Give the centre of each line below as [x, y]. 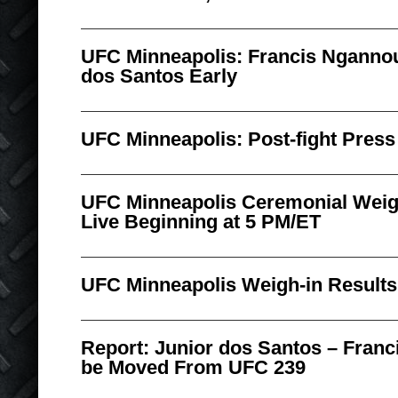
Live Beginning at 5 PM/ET [201, 222]
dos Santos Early [159, 76]
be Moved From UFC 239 [193, 367]
